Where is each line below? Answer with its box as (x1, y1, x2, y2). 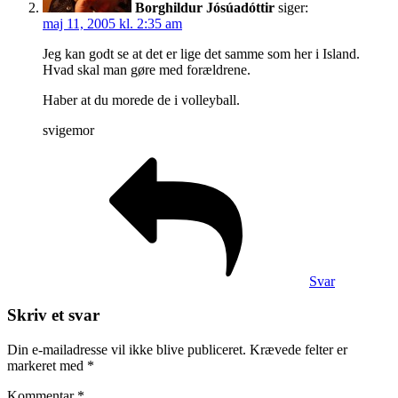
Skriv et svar (7, 306, 99, 325)
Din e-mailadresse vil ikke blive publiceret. (7, 342, 246, 358)
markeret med (7, 358, 87, 374)
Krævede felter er (250, 342, 347, 358)
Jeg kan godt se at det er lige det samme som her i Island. (43, 45, 360, 61)
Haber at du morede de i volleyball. (43, 92, 240, 107)
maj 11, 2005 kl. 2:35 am (43, 15, 182, 31)
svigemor (43, 122, 94, 138)
